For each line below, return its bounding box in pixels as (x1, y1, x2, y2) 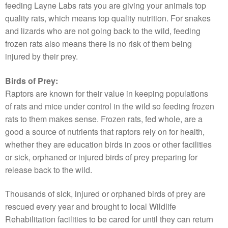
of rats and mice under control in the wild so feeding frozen (5, 100, 214, 112)
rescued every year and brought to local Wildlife (5, 201, 176, 213)
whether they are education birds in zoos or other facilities (5, 138, 212, 150)
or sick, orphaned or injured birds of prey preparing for (5, 151, 197, 163)
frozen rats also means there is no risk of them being (5, 38, 192, 50)
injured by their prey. (5, 50, 78, 63)
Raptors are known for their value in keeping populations (5, 87, 208, 99)
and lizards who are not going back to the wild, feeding (5, 25, 201, 37)
